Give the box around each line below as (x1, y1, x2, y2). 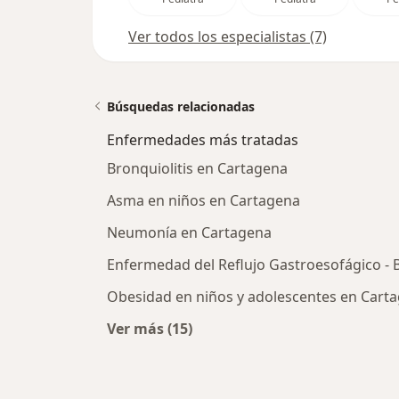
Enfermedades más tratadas (107, 130, 298, 150)
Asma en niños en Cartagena (107, 191, 300, 210)
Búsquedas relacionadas (107, 98, 255, 115)
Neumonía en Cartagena (107, 223, 272, 242)
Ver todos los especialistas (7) (128, 27, 327, 46)
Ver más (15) (107, 319, 192, 338)
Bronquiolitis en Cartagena (107, 159, 288, 178)
